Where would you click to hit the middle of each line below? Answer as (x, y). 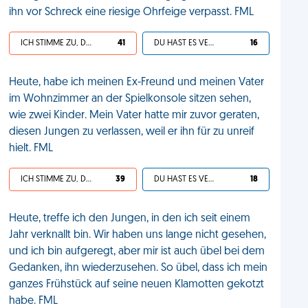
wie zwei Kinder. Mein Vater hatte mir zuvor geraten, (134, 115)
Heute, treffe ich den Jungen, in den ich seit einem (130, 219)
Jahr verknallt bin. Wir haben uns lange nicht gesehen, (138, 235)
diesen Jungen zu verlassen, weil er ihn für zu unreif (132, 132)
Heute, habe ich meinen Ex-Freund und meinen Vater (137, 82)
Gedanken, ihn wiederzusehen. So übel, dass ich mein (139, 268)
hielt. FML (31, 148)
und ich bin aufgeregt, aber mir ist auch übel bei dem (137, 252)
